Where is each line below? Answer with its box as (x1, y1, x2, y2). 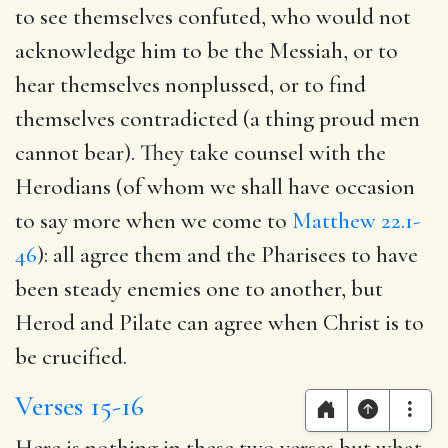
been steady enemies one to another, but (15, 274, 383, 303)
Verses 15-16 (15, 388, 144, 423)
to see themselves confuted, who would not (15, 2, 411, 31)
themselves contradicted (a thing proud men (15, 104, 420, 133)
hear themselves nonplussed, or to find (15, 70, 366, 99)
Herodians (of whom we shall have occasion (15, 172, 415, 201)
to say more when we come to (15, 206, 292, 235)
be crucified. (15, 342, 127, 371)
